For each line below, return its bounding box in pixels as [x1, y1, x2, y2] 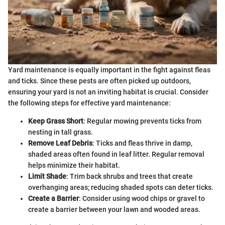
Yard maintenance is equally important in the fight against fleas [8, 65, 210, 74]
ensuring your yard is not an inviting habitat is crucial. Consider [8, 87, 208, 96]
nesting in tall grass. [28, 128, 93, 136]
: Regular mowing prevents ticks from [83, 117, 201, 125]
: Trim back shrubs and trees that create [66, 172, 193, 180]
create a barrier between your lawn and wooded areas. [28, 205, 200, 213]
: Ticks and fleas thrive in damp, [92, 139, 192, 147]
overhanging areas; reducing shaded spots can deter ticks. [28, 183, 213, 191]
